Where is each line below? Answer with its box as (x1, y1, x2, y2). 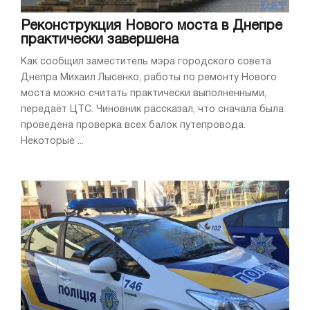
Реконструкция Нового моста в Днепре (21, 20, 282, 33)
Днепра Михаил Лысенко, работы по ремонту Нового (21, 73, 277, 83)
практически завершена (21, 34, 179, 47)
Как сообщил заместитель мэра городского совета (21, 57, 271, 67)
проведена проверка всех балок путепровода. (21, 121, 246, 131)
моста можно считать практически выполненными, (21, 89, 266, 99)
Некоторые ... (21, 137, 84, 147)
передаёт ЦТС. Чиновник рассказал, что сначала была (21, 105, 284, 115)
